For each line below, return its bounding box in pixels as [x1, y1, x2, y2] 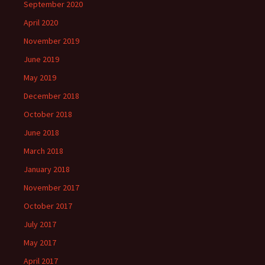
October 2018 [24, 108, 72, 119]
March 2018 [24, 145, 63, 156]
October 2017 [24, 200, 72, 211]
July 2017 [24, 218, 56, 230]
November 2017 [24, 182, 79, 193]
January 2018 [24, 163, 70, 174]
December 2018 [24, 90, 79, 101]
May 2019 [24, 72, 56, 83]
